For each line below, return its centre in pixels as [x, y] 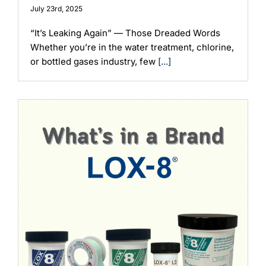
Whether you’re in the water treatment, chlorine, [132, 47]
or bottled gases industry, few [94, 61]
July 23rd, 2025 [56, 8]
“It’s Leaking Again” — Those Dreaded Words [125, 33]
